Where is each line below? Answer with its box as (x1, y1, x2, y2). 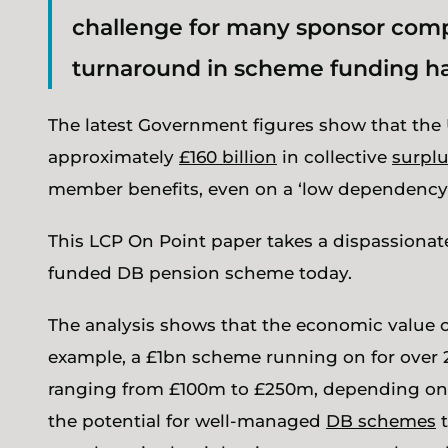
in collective (277, 147, 392, 167)
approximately (48, 147, 179, 167)
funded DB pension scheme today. (48, 263, 352, 283)
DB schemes (326, 411, 436, 431)
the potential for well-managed (48, 411, 326, 431)
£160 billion (179, 147, 277, 167)
